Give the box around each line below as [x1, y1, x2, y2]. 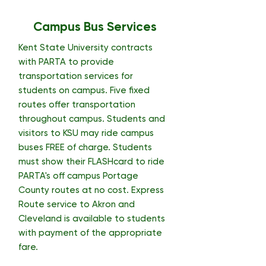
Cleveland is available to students [18, 213, 165, 224]
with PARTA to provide [18, 56, 114, 67]
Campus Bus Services [33, 19, 157, 34]
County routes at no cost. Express [18, 185, 164, 195]
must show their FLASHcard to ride [18, 156, 164, 167]
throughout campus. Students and [18, 113, 165, 124]
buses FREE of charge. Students [18, 142, 152, 153]
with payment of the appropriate [18, 227, 162, 238]
